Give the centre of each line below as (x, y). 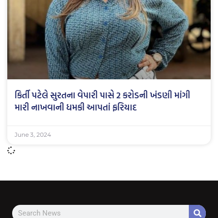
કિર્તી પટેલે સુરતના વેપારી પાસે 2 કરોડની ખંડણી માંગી (102, 95)
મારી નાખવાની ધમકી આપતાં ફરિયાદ (76, 107)
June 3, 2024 (33, 134)
